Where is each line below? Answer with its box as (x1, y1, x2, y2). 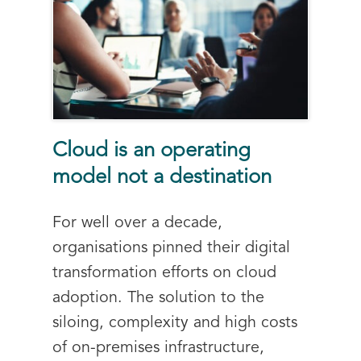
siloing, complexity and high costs (52, 314, 297, 331)
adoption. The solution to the (52, 289, 264, 306)
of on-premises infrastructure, (52, 339, 264, 356)
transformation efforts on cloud (52, 264, 276, 281)
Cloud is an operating (52, 140, 251, 161)
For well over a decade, (52, 214, 222, 231)
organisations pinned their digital (52, 239, 290, 256)
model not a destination (52, 167, 272, 188)
